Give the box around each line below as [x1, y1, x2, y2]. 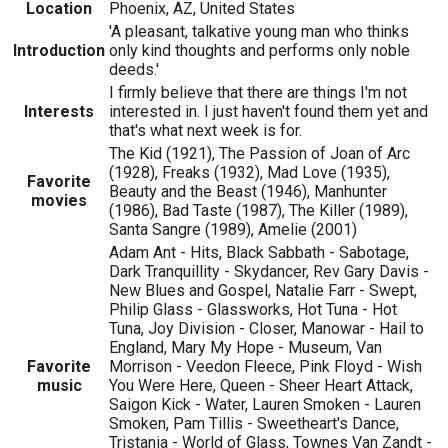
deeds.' [109, 59, 159, 79]
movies [31, 190, 87, 210]
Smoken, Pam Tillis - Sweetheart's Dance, [109, 413, 399, 433]
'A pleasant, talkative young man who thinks [109, 21, 409, 41]
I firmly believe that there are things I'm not [109, 82, 407, 102]
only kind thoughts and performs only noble [109, 40, 410, 60]
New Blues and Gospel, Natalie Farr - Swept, [109, 280, 417, 300]
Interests [24, 101, 94, 121]
